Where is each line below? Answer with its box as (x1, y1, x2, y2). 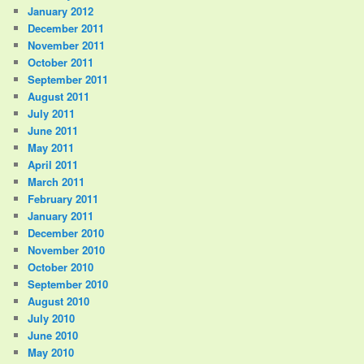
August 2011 (28, 88, 90, 104)
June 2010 (28, 327, 79, 343)
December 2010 (28, 224, 105, 240)
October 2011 (28, 54, 94, 70)
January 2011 (28, 207, 94, 223)
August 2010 (28, 292, 90, 309)
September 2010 (28, 275, 109, 292)
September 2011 (28, 71, 109, 87)
